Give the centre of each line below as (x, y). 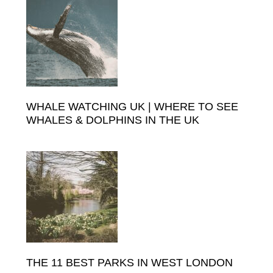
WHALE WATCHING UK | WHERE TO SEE (132, 107)
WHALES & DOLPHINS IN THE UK (112, 120)
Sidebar (60, 28)
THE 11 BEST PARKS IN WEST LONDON (129, 263)
